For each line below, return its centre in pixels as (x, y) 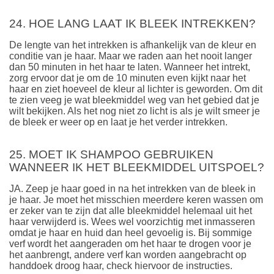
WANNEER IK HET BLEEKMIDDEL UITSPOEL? (137, 168)
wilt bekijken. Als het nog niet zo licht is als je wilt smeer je (135, 111)
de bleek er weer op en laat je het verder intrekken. (120, 122)
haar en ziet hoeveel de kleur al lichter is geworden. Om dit (136, 89)
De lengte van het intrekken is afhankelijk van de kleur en (133, 45)
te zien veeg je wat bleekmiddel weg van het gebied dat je (134, 100)
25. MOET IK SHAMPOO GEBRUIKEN (111, 155)
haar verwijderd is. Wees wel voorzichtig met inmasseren (132, 221)
